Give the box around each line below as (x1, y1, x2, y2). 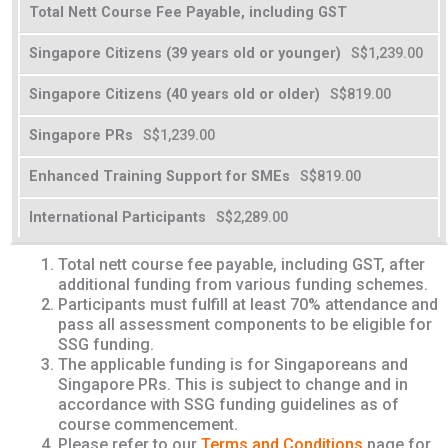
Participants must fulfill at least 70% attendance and (58, 295, 438, 315)
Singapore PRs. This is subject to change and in (58, 375, 408, 395)
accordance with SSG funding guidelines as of (58, 395, 399, 415)
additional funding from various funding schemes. (58, 275, 428, 295)
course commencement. (58, 415, 238, 435)
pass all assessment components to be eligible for (58, 315, 432, 335)
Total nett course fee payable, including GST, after (58, 255, 425, 275)
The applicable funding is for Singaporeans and (58, 355, 408, 375)
